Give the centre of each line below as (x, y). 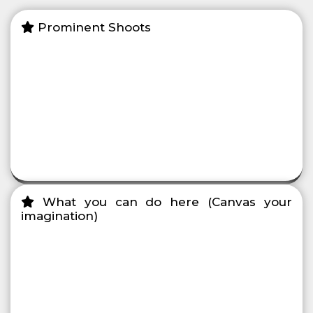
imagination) (59, 216)
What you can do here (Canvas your (163, 202)
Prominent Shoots (93, 28)
